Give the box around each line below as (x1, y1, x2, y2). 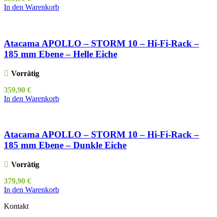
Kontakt (4, 202, 29, 211)
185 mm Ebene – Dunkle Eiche (4, 140, 126, 151)
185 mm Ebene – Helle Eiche (4, 49, 117, 60)
